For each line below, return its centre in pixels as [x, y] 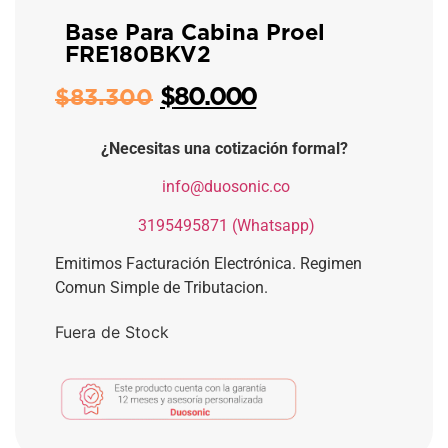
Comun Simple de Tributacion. [161, 288]
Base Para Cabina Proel [195, 32]
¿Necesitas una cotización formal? [224, 148]
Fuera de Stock [112, 332]
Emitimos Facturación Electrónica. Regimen [208, 264]
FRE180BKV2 [138, 54]
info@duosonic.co [226, 187]
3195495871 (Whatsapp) [226, 225]
